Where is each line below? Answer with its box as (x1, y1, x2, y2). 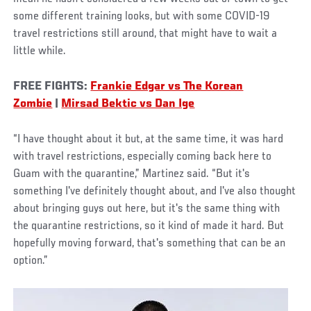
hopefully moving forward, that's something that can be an (13, 237, 286, 251)
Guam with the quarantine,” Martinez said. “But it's (13, 168, 251, 181)
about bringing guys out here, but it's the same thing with (13, 203, 280, 216)
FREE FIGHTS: (13, 81, 91, 94)
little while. (13, 45, 67, 58)
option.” (13, 255, 49, 268)
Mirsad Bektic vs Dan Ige (61, 98, 195, 111)
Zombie (13, 98, 53, 111)
